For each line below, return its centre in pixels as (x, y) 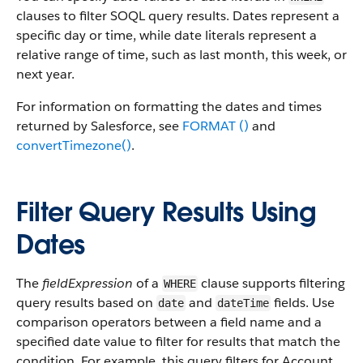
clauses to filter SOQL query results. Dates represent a (178, 16)
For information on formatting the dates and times (169, 107)
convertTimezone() (74, 145)
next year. (45, 74)
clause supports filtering (271, 283)
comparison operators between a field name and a (169, 322)
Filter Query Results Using (166, 212)
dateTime (243, 303)
